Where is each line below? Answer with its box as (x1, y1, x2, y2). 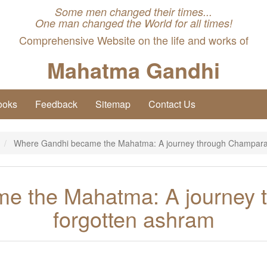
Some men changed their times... (55, 4, 212, 19)
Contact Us (148, 97, 195, 111)
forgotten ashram (52, 203, 215, 234)
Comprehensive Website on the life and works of (18, 32, 249, 48)
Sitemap (95, 97, 131, 111)
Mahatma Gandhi (47, 54, 220, 85)
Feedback (35, 97, 77, 111)
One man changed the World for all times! (35, 15, 232, 30)
